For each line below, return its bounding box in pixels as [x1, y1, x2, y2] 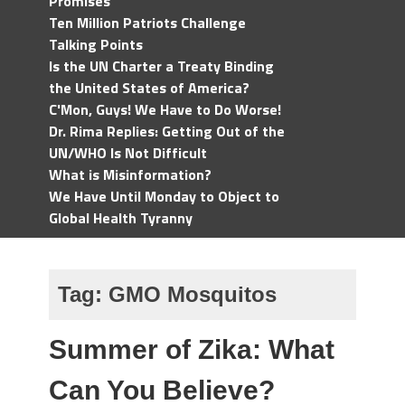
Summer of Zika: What [49, 334, 334, 364]
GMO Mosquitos [108, 282, 277, 306]
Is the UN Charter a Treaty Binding [49, 55, 274, 77]
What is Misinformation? [49, 164, 212, 185]
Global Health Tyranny [49, 207, 193, 229]
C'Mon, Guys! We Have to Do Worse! [49, 99, 281, 120]
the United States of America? [49, 77, 250, 99]
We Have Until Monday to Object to [49, 185, 279, 207]
